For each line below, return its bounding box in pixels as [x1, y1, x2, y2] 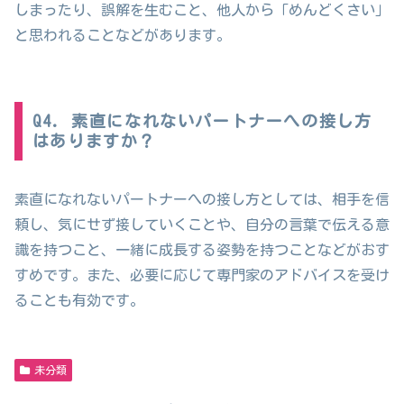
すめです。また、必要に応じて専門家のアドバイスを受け [14, 268, 390, 283]
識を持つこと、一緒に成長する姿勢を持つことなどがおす [14, 243, 390, 258]
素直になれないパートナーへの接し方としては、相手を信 [14, 192, 390, 207]
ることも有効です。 [14, 293, 144, 308]
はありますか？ [32, 133, 156, 150]
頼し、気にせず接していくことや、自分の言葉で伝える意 [14, 217, 390, 233]
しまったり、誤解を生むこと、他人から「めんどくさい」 [14, 2, 390, 17]
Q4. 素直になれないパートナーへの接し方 [32, 113, 372, 130]
